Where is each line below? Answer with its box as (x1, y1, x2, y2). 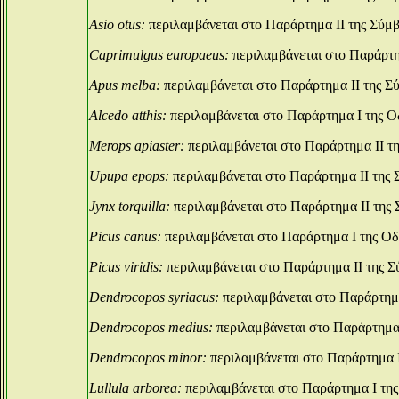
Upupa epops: (89, 168, 169, 183)
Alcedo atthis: (89, 108, 167, 123)
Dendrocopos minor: (89, 350, 207, 365)
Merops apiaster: (89, 138, 184, 153)
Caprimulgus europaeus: (89, 47, 229, 62)
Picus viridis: (89, 259, 163, 274)
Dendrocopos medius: (89, 320, 213, 335)
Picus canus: (89, 229, 161, 244)
